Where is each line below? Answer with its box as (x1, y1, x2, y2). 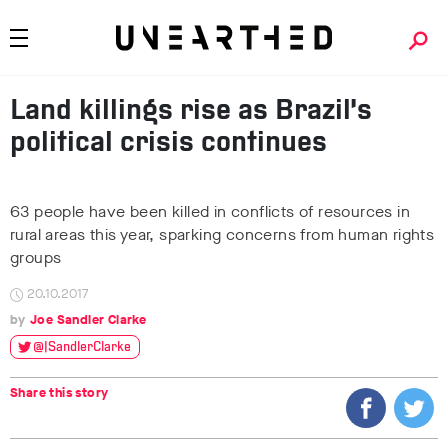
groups (10, 247, 62, 268)
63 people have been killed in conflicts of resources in (10, 201, 410, 222)
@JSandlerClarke (33, 341, 131, 354)
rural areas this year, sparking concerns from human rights (10, 224, 435, 245)
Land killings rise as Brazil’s (10, 98, 372, 126)
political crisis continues (10, 130, 327, 158)
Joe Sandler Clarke (30, 311, 147, 328)
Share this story (10, 384, 109, 401)
